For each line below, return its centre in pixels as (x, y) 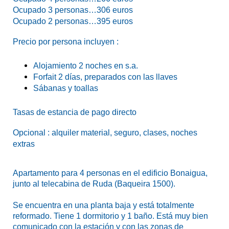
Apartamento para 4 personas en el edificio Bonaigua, (110, 173)
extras (24, 144)
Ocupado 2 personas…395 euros (73, 21)
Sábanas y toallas (66, 88)
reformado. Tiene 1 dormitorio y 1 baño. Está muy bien (110, 216)
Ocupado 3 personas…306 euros (73, 10)
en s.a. (126, 65)
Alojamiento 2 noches (73, 65)
